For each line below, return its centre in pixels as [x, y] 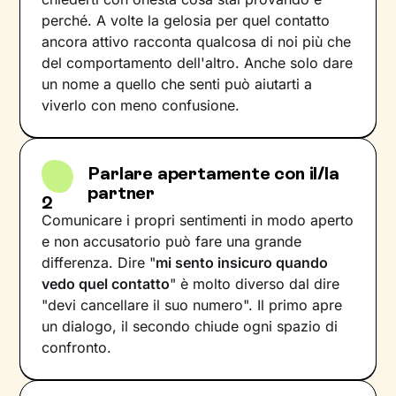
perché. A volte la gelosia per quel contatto [186, 20]
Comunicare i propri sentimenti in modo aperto [198, 220]
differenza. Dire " [99, 263]
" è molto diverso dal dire [255, 284]
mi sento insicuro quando [242, 263]
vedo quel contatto [106, 284]
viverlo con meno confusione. [141, 105]
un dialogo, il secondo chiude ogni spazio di [190, 326]
